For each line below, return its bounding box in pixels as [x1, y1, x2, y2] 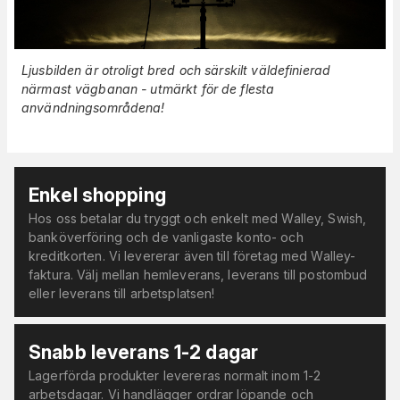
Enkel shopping [29, 183, 166, 206]
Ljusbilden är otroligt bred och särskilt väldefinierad [21, 62, 331, 78]
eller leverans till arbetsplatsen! [29, 285, 215, 301]
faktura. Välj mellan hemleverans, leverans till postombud [29, 266, 368, 282]
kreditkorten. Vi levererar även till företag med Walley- [29, 247, 356, 263]
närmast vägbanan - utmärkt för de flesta [21, 80, 275, 96]
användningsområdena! [21, 99, 165, 115]
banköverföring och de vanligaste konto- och [29, 229, 304, 245]
